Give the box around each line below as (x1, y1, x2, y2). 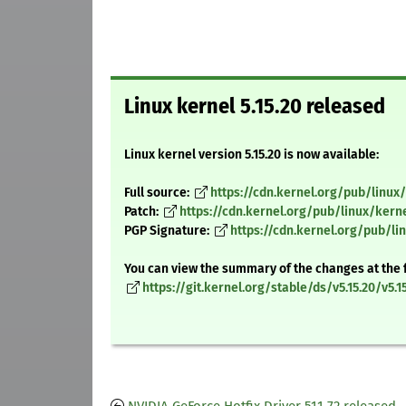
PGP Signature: (124, 223, 212, 239)
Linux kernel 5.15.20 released (124, 93, 385, 120)
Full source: (124, 185, 192, 201)
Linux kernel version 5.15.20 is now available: (124, 147, 379, 163)
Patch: (124, 204, 161, 220)
